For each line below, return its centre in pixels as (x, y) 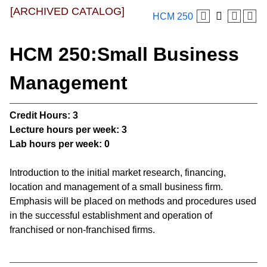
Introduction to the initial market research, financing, (118, 173)
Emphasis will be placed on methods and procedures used (133, 201)
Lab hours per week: (56, 144)
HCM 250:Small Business (124, 54)
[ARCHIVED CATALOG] (67, 11)
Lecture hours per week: (64, 130)
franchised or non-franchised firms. (82, 230)
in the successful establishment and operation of (111, 215)
